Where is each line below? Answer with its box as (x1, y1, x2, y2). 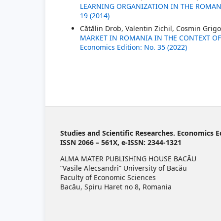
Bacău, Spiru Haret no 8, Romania (60, 182, 172, 191)
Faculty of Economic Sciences (60, 172, 156, 182)
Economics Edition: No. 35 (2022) (80, 42, 187, 52)
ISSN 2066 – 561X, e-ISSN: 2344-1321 (60, 137, 182, 147)
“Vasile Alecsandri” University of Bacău (60, 163, 187, 173)
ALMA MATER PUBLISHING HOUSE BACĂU (60, 153, 196, 163)
